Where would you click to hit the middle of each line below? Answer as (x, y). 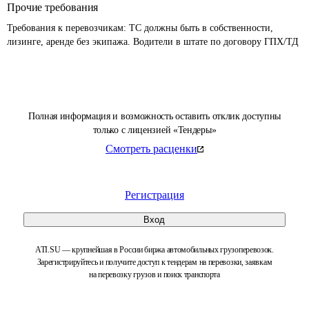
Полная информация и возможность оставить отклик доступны (154, 116)
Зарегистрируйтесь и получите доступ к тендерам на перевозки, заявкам (154, 262)
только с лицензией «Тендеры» (154, 130)
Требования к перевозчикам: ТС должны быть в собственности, (141, 28)
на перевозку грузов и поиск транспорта (154, 275)
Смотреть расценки (151, 149)
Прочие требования (53, 7)
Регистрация (154, 195)
